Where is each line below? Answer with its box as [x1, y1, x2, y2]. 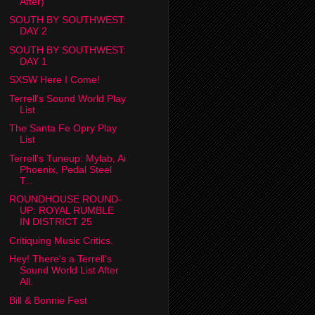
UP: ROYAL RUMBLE [19, 205, 114, 217]
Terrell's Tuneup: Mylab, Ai [8, 152, 126, 164]
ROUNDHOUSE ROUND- [8, 193, 122, 205]
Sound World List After [19, 264, 119, 276]
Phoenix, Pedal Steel [19, 163, 112, 175]
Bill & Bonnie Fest [8, 294, 87, 306]
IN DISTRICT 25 [19, 216, 92, 228]
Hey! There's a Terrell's [8, 253, 112, 265]
